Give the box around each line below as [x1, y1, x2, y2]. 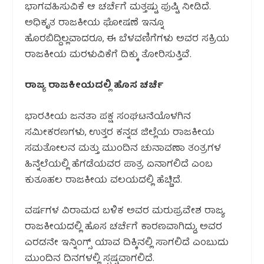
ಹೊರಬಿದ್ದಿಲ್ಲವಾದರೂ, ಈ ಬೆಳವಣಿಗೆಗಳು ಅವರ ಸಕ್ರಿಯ [25, 31, 230, 48]
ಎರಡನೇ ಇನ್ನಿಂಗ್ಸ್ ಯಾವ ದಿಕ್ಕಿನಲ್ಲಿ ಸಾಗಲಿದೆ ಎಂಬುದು [25, 235, 229, 252]
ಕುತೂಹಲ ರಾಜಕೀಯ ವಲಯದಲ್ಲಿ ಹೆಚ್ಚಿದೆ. [25, 172, 183, 189]
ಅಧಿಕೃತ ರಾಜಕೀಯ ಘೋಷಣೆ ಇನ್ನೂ [25, 15, 164, 32]
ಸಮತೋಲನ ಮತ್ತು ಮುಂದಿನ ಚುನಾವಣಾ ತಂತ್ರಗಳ [25, 140, 222, 157]
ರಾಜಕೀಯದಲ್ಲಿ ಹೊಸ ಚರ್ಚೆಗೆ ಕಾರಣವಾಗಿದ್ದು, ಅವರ [25, 219, 223, 236]
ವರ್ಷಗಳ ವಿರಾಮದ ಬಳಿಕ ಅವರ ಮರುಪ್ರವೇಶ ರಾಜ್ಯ [25, 203, 225, 220]
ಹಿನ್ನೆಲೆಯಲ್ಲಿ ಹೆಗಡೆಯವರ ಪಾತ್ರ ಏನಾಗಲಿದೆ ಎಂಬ [25, 156, 213, 173]
